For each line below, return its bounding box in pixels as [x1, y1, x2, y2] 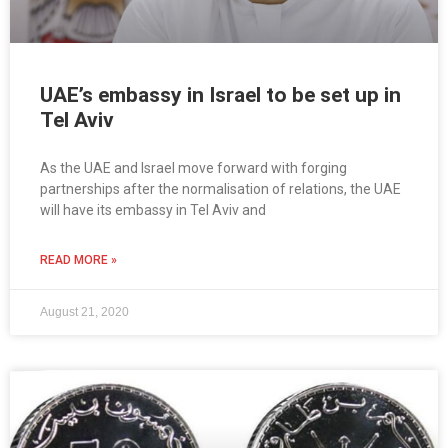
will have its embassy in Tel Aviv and [40, 202, 266, 219]
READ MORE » [40, 253, 117, 268]
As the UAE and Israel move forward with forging [40, 160, 347, 177]
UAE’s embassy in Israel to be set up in [40, 83, 401, 108]
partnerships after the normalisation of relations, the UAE [40, 181, 401, 198]
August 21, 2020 [40, 305, 129, 320]
